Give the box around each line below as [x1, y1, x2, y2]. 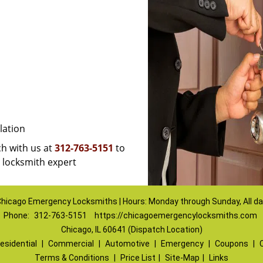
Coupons [214, 239, 248, 248]
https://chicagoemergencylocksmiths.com [94, 211, 257, 220]
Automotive [104, 239, 150, 248]
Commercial [48, 239, 94, 248]
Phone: [3, 211, 31, 220]
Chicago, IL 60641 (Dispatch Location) [60, 225, 203, 234]
